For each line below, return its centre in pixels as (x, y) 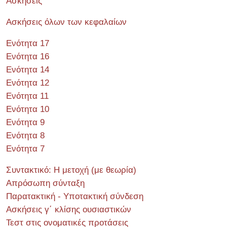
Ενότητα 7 (25, 149)
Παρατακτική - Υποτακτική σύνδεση (75, 196)
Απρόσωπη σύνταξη (45, 183)
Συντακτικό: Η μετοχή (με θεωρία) (71, 170)
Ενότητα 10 (28, 109)
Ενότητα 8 (25, 136)
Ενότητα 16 (28, 56)
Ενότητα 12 (28, 83)
